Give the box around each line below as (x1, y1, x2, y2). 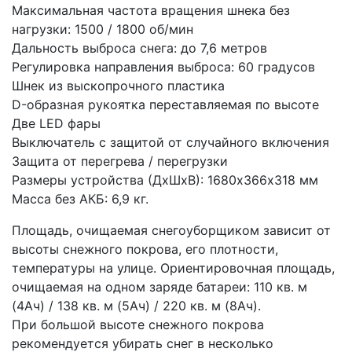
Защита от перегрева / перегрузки (12, 152, 228, 169)
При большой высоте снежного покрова (12, 316, 264, 332)
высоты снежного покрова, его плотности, (12, 240, 278, 257)
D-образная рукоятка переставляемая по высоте (12, 96, 319, 112)
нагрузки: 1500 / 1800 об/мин (12, 20, 193, 37)
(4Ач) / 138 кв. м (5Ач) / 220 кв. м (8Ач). (12, 297, 261, 313)
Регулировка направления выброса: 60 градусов (12, 58, 315, 75)
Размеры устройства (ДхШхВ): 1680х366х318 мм (12, 171, 318, 188)
